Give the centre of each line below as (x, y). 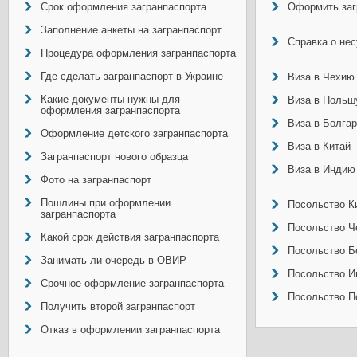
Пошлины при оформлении (106, 203)
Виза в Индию (322, 169)
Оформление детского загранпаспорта (134, 133)
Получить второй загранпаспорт (118, 306)
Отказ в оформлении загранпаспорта (130, 330)
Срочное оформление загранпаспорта (132, 283)
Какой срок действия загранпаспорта (130, 237)
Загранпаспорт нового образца (114, 157)
